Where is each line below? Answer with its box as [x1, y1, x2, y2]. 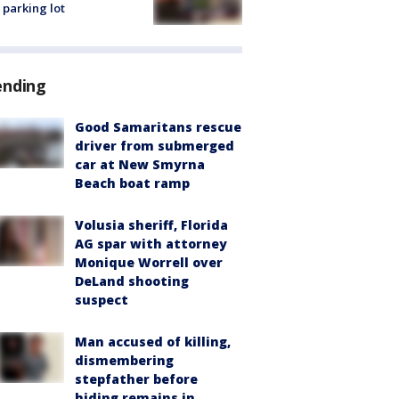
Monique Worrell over [75, 254, 223, 272]
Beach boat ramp [75, 175, 190, 192]
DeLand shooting [75, 273, 189, 290]
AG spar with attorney [75, 235, 227, 253]
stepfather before [75, 370, 198, 388]
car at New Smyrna [75, 156, 205, 174]
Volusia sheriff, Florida [75, 216, 228, 234]
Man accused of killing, [75, 333, 231, 351]
